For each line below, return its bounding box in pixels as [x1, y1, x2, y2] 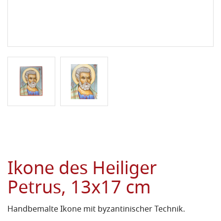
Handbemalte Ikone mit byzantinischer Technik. [7, 203, 185, 217]
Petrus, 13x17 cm [7, 175, 151, 204]
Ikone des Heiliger [7, 155, 157, 185]
